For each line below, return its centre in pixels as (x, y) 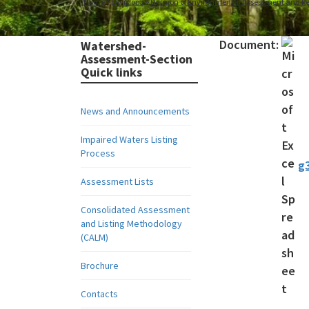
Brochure (100, 266)
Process (98, 153)
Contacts (99, 294)
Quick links (111, 72)
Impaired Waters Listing (129, 139)
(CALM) (94, 237)
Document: (250, 44)
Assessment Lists (117, 181)
